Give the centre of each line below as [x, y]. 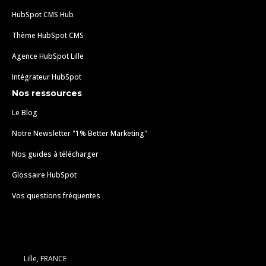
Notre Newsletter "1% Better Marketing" [80, 134]
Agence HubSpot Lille [48, 56]
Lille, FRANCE [45, 259]
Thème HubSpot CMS [48, 36]
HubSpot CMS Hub [43, 15]
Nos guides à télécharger [55, 154]
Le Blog [25, 113]
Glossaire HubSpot [44, 175]
